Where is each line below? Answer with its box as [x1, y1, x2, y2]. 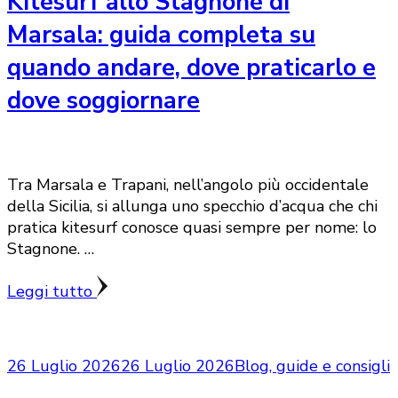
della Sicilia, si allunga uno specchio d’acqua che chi [7, 195, 378, 218]
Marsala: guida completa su [7, 18, 315, 52]
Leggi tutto [7, 281, 97, 303]
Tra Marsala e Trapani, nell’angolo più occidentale [7, 174, 369, 196]
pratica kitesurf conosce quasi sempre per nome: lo [7, 217, 377, 239]
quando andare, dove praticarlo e [7, 51, 376, 84]
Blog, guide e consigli [235, 355, 390, 378]
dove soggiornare [7, 84, 200, 117]
